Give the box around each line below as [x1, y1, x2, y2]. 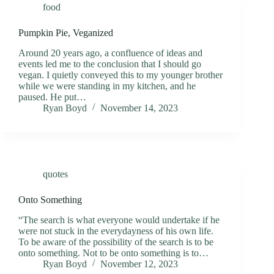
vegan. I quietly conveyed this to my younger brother [18, 69, 223, 80]
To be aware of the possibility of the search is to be [18, 236, 213, 247]
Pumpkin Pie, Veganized [18, 28, 113, 39]
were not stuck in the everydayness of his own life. [18, 225, 213, 236]
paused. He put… [18, 91, 86, 102]
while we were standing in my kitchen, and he [18, 80, 196, 91]
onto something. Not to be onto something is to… [18, 247, 209, 258]
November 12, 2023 [100, 258, 178, 269]
